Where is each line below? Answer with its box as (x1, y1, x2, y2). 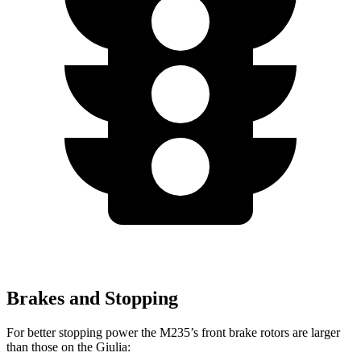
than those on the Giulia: (6, 339, 131, 354)
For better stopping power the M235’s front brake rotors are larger (6, 325, 340, 339)
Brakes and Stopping (6, 287, 178, 309)
